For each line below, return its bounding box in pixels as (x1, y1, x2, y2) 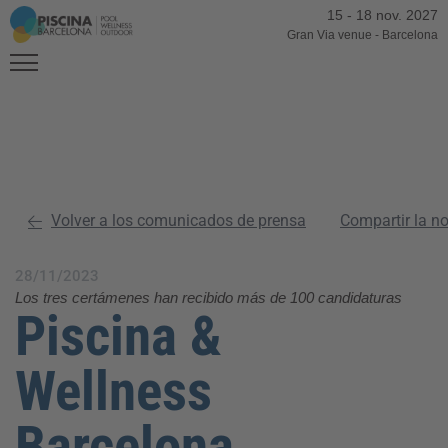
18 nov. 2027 (355, 7, 438, 23)
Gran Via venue (286, 28, 372, 42)
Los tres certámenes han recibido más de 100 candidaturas (15, 289, 402, 306)
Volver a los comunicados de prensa (51, 211, 306, 230)
